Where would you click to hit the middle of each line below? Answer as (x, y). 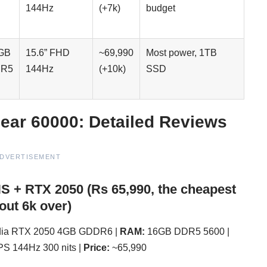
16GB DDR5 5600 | (187, 231)
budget (161, 8)
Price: (96, 247)
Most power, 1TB (181, 53)
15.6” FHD (48, 53)
